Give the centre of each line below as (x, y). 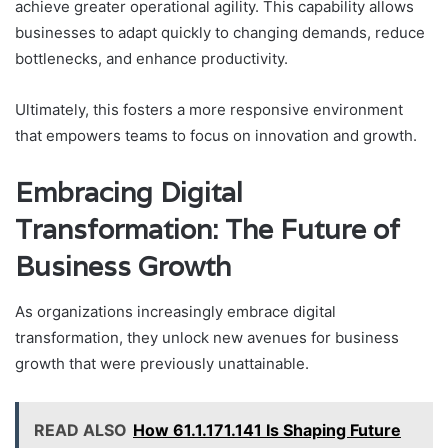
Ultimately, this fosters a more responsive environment (209, 110)
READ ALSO (80, 429)
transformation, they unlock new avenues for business (207, 337)
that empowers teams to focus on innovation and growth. (216, 136)
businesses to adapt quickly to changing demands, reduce (220, 33)
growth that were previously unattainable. (162, 363)
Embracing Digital (129, 193)
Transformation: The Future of (207, 230)
